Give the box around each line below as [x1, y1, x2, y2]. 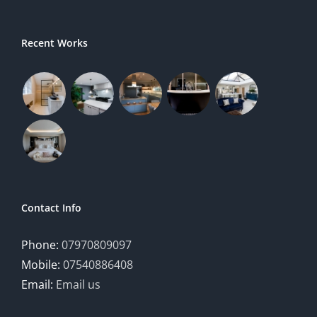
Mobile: [21, 256, 63, 272]
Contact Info [21, 200, 81, 214]
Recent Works [21, 35, 88, 50]
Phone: [21, 236, 62, 253]
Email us [56, 276, 100, 292]
